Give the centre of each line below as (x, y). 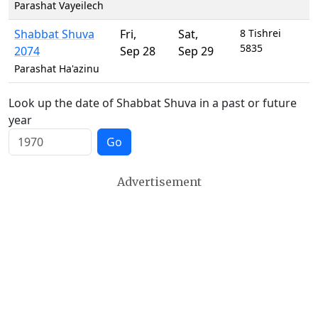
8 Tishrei (261, 33)
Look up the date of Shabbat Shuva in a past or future (153, 103)
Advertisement (159, 182)
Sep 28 (138, 51)
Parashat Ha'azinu (57, 68)
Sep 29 (196, 51)
